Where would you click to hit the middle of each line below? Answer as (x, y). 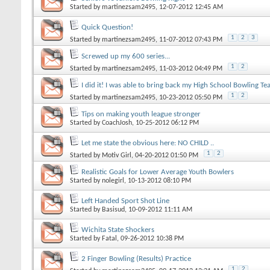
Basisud (113, 209)
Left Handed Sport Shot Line (125, 201)
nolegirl (113, 181)
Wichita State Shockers (118, 230)
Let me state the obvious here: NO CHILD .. (148, 143)
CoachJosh (117, 123)
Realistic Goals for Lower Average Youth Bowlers (158, 172)
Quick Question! (107, 27)
